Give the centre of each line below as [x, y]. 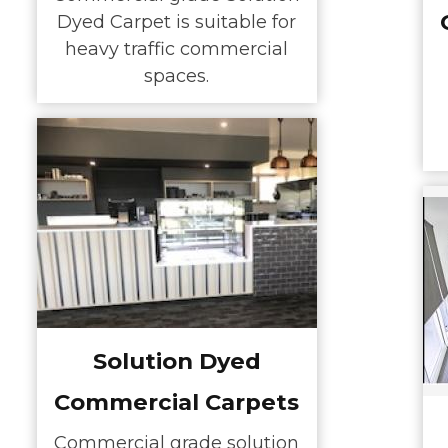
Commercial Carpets [176, 401]
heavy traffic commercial [176, 49]
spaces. [176, 76]
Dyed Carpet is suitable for [176, 22]
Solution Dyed [176, 360]
